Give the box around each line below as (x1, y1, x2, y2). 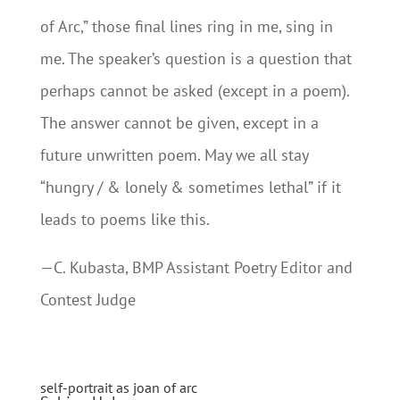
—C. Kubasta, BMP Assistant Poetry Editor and (39, 257, 353, 278)
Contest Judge (39, 289, 136, 310)
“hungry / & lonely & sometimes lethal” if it (39, 177, 341, 197)
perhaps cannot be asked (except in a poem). (39, 80, 349, 101)
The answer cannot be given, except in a (39, 112, 319, 133)
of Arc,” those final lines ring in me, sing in (39, 16, 333, 37)
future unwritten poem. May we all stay (39, 145, 308, 165)
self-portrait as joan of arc (39, 379, 197, 396)
